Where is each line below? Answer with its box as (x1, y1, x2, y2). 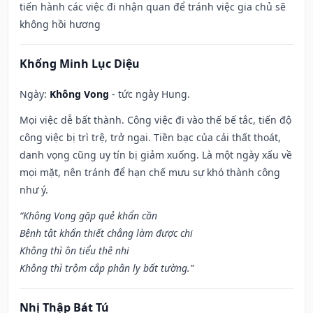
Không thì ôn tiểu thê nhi (20, 244, 129, 258)
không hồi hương (20, 17, 101, 31)
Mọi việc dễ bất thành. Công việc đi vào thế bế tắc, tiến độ (20, 113, 291, 127)
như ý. (20, 183, 48, 197)
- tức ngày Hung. (109, 87, 190, 101)
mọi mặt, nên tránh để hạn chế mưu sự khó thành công (20, 166, 280, 180)
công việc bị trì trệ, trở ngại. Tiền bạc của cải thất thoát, (20, 131, 281, 145)
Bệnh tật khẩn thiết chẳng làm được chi (20, 226, 193, 240)
